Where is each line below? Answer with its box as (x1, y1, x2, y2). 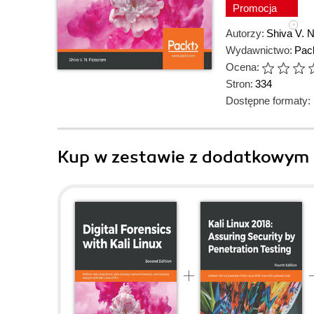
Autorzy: (226, 27, 264, 39)
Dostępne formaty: (226, 95, 310, 107)
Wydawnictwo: (226, 44, 292, 56)
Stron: (226, 78, 253, 90)
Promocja (233, 2, 280, 14)
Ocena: (226, 61, 259, 73)
